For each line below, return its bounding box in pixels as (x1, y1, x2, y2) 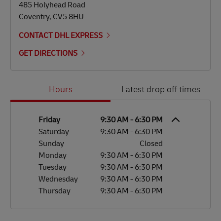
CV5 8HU (53, 12, 84, 22)
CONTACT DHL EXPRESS (19, 31, 103, 41)
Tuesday (38, 162, 67, 173)
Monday (38, 150, 67, 161)
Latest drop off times (121, 86, 200, 95)
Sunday (38, 139, 64, 149)
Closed (140, 139, 163, 149)
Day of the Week (10, 86, 64, 96)
